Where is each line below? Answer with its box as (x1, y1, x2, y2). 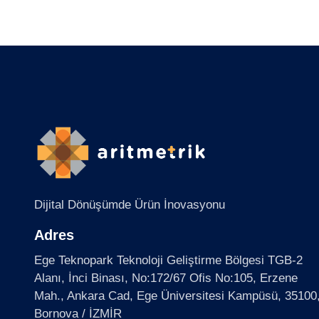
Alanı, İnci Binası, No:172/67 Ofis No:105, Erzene (34, 271, 298, 286)
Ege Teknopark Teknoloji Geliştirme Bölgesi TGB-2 (34, 253, 303, 268)
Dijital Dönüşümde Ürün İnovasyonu (34, 197, 225, 211)
